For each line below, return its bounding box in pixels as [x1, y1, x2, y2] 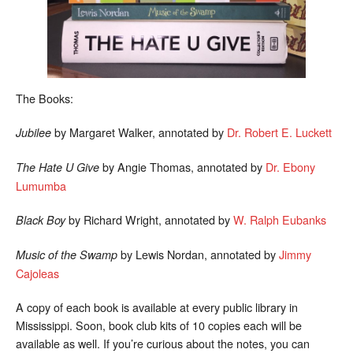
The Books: [16, 89, 73, 106]
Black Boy [16, 211, 69, 228]
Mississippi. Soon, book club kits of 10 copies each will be [16, 316, 302, 333]
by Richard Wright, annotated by [69, 210, 233, 228]
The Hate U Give [16, 158, 99, 175]
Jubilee [16, 124, 54, 140]
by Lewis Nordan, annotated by [117, 245, 279, 262]
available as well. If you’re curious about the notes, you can [16, 334, 310, 351]
